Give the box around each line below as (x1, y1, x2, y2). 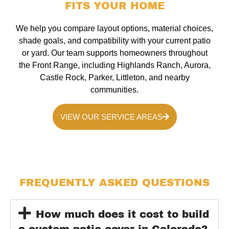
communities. (90, 85, 139, 95)
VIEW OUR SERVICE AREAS (60, 112, 163, 121)
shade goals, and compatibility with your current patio (18, 36, 211, 45)
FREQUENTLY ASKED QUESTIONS (19, 176, 210, 188)
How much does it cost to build (35, 208, 209, 220)
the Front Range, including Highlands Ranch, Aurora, (18, 61, 211, 70)
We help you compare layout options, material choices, (16, 24, 213, 33)
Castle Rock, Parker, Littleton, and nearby (39, 73, 190, 82)
